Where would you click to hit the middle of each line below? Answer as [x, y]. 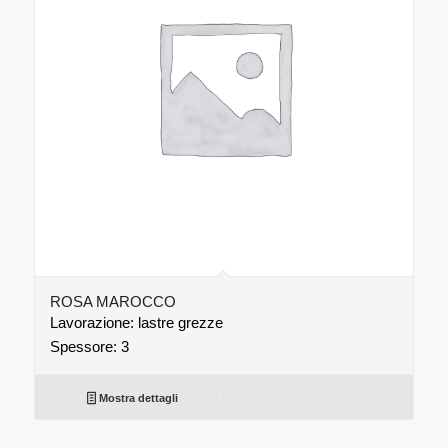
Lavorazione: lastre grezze [136, 322]
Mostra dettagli [137, 397]
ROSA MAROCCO [112, 301]
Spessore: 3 [89, 346]
